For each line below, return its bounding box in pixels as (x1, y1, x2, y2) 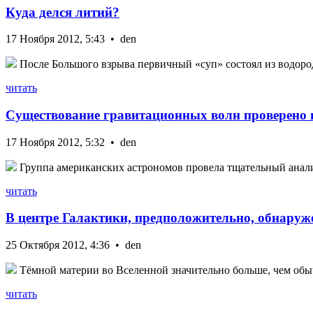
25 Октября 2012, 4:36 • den (6, 239, 141, 252)
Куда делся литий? (6, 4, 119, 20)
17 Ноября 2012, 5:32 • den (6, 136, 136, 148)
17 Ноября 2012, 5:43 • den (6, 33, 136, 45)
